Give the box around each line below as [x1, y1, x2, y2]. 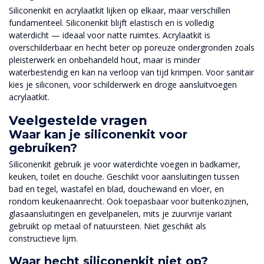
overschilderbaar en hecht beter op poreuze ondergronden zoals [9, 42, 255, 54]
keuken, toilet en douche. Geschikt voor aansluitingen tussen [9, 170, 239, 182]
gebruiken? [9, 140, 77, 155]
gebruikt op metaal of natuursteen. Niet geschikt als [9, 220, 206, 232]
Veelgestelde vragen [9, 113, 147, 128]
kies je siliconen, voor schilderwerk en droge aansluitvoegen [9, 79, 237, 91]
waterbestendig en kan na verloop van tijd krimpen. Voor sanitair [9, 67, 254, 78]
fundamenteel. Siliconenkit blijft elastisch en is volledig [9, 17, 214, 29]
